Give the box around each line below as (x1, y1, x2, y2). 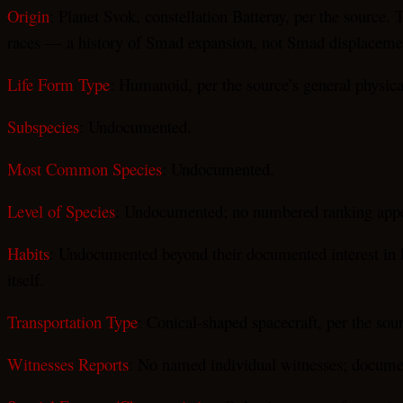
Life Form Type (7, 72, 110, 95)
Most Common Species (7, 157, 162, 180)
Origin (7, 4, 49, 27)
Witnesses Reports (7, 352, 129, 375)
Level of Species (7, 199, 115, 222)
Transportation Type (7, 309, 138, 333)
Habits (7, 241, 49, 264)
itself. (7, 267, 44, 291)
